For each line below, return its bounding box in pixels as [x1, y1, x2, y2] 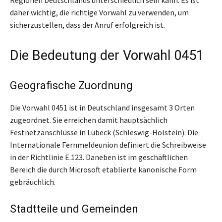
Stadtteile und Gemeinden [10, 202, 138, 215]
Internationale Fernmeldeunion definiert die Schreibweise [10, 139, 206, 150]
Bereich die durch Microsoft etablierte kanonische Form [10, 164, 197, 174]
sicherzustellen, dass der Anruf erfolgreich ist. [10, 19, 165, 30]
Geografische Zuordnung [10, 79, 133, 92]
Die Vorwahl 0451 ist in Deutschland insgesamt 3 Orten [10, 102, 195, 112]
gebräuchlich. [10, 176, 55, 187]
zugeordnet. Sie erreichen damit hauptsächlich [10, 114, 167, 125]
